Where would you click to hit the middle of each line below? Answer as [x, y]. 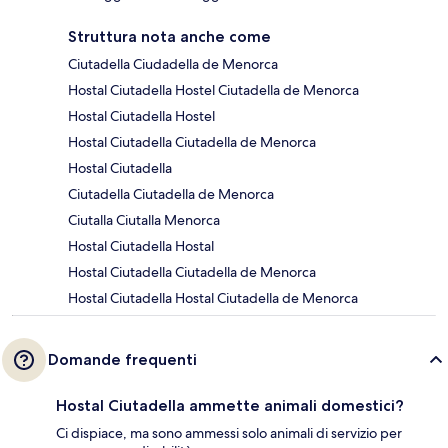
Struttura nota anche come [169, 37]
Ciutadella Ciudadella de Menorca [173, 64]
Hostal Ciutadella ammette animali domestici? [230, 406]
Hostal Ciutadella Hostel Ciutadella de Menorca [213, 90]
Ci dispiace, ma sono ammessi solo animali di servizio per [229, 433]
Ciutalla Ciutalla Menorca [144, 220]
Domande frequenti [122, 360]
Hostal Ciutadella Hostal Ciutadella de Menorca [213, 298]
